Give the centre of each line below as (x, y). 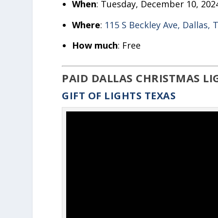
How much (95, 45)
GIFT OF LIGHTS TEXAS (119, 96)
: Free (129, 45)
